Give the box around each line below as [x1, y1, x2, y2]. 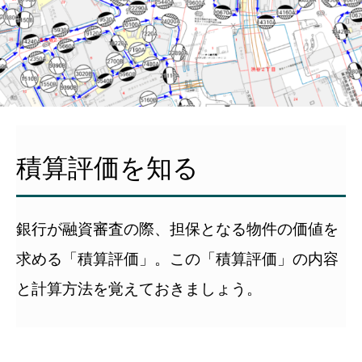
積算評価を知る [16, 149, 199, 184]
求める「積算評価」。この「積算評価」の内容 [16, 247, 339, 268]
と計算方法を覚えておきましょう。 [16, 277, 262, 298]
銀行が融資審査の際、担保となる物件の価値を [16, 217, 339, 238]
